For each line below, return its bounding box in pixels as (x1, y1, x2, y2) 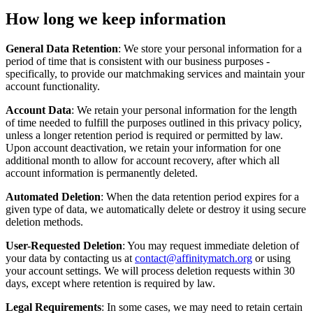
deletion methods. (6, 215, 83, 228)
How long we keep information (6, 9, 226, 28)
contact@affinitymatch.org (135, 252, 252, 264)
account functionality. (6, 80, 100, 92)
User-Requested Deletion (6, 239, 122, 252)
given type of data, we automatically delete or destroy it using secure (6, 203, 306, 215)
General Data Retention (6, 42, 118, 54)
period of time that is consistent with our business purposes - (6, 54, 270, 67)
